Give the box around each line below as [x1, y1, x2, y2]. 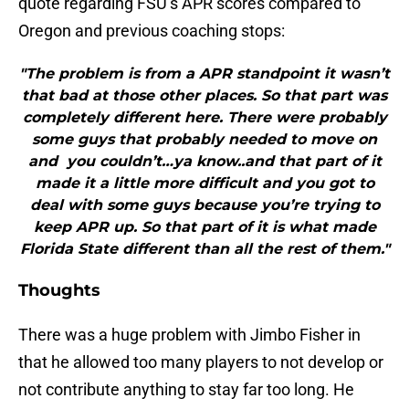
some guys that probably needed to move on [32, 131, 377, 149]
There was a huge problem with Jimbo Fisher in [18, 325, 361, 345]
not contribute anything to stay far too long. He [18, 380, 354, 400]
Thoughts [18, 280, 100, 301]
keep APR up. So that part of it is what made [33, 218, 376, 236]
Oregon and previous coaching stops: [18, 21, 285, 41]
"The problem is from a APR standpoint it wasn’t [19, 65, 390, 83]
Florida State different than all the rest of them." [19, 240, 390, 258]
